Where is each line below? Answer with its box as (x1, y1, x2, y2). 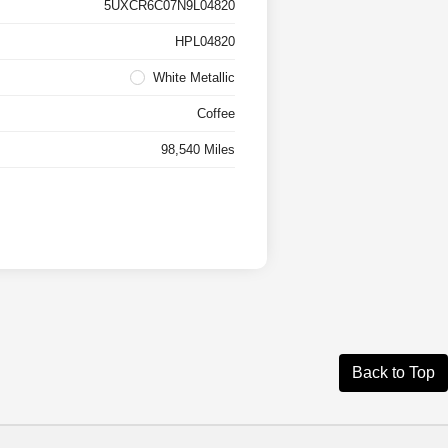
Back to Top (352, 363, 435, 381)
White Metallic (152, 70, 235, 86)
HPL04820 (174, 34, 235, 50)
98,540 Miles (160, 142, 235, 158)
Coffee (196, 106, 235, 122)
